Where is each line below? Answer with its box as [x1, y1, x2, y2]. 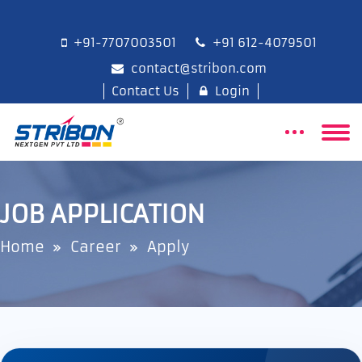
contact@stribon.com [124, 61, 267, 76]
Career [70, 238, 121, 256]
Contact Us [104, 83, 179, 99]
